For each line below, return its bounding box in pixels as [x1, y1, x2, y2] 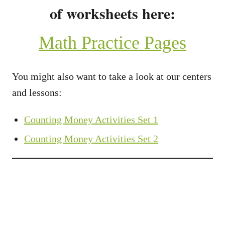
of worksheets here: [50, 2, 175, 24]
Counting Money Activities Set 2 [24, 133, 158, 144]
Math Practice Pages [39, 33, 186, 53]
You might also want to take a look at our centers [12, 71, 211, 82]
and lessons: [12, 87, 62, 98]
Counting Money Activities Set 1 [24, 114, 158, 125]
